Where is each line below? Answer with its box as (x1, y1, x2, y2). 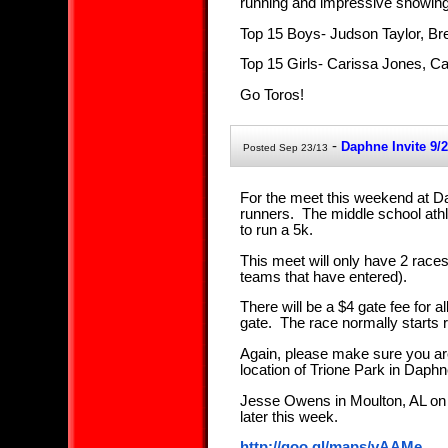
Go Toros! (239, 86, 304, 103)
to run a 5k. (239, 221, 313, 238)
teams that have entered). (239, 268, 407, 285)
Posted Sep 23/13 (242, 142, 328, 154)
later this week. (239, 408, 342, 425)
